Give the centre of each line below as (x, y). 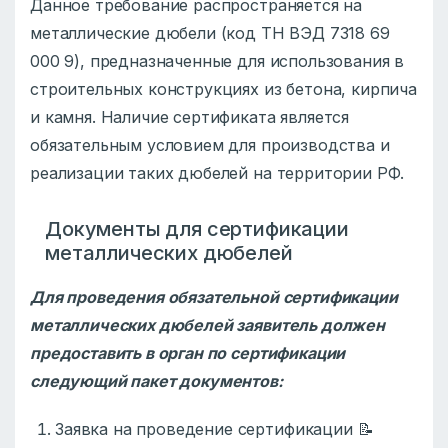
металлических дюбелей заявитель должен (207, 325)
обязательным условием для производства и (210, 145)
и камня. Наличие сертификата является (190, 117)
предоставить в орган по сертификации (188, 353)
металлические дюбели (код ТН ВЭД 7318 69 (210, 33)
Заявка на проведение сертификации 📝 (214, 429)
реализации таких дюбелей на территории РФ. (217, 173)
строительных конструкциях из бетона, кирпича (223, 89)
